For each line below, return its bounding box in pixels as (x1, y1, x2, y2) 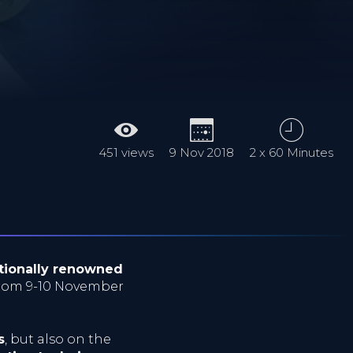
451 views (98, 145, 154, 160)
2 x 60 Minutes (250, 145, 333, 160)
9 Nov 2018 (169, 145, 234, 160)
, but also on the (5, 331, 111, 347)
